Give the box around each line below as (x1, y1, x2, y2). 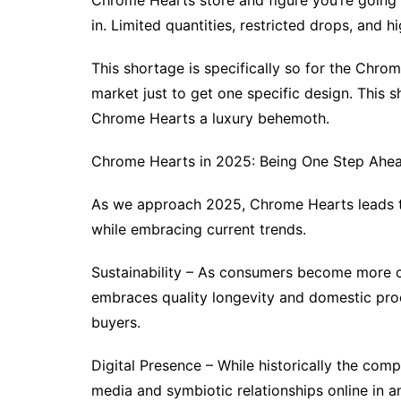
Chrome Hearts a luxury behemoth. (91, 109, 329, 128)
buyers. (91, 313, 141, 332)
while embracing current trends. (91, 220, 306, 239)
